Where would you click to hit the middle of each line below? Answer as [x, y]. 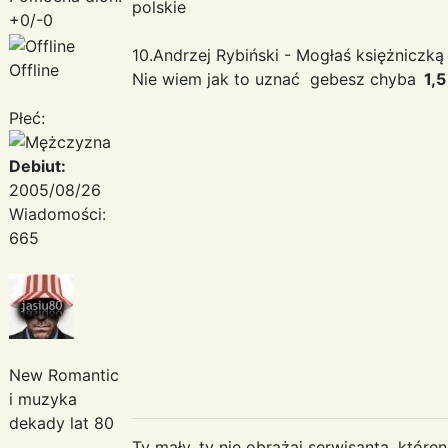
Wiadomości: [57, 213]
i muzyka [43, 398]
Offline [34, 69]
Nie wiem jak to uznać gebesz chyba [274, 78]
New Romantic [64, 374]
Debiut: [37, 165]
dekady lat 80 [61, 422]
